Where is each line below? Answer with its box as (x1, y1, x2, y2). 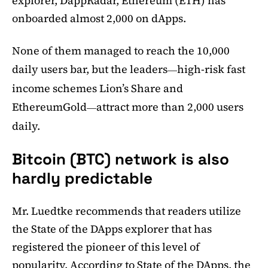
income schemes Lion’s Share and (12, 80, 183, 96)
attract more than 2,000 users (96, 99, 243, 114)
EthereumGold (12, 99, 87, 114)
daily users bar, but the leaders (12, 61, 167, 77)
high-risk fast (177, 61, 245, 77)
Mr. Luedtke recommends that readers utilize (12, 203, 241, 218)
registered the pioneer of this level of (12, 239, 200, 254)
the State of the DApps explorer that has (12, 221, 212, 236)
